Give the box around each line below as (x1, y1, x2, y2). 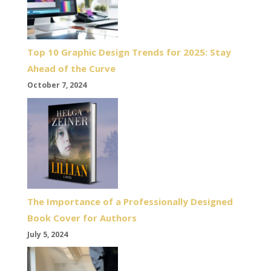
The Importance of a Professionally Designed (27, 195, 233, 207)
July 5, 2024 (27, 229, 68, 240)
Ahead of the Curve (27, 62, 116, 75)
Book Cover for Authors (27, 211, 137, 224)
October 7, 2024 (27, 80, 87, 91)
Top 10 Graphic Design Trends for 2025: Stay (27, 46, 231, 59)
